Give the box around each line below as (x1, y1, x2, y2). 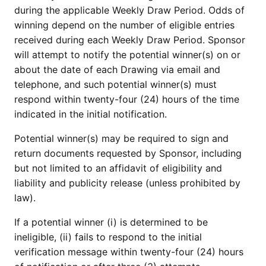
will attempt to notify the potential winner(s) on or (14, 49, 240, 61)
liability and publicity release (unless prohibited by (14, 177, 240, 189)
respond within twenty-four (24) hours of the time (14, 93, 239, 105)
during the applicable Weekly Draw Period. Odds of (14, 4, 245, 16)
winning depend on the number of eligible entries (14, 19, 235, 31)
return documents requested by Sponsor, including (14, 147, 242, 159)
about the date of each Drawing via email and (14, 64, 220, 75)
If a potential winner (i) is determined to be (14, 216, 208, 228)
